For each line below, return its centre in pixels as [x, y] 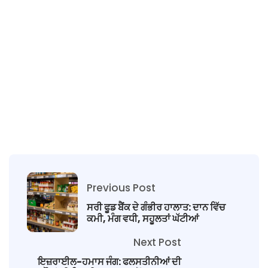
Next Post [157, 242]
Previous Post [121, 188]
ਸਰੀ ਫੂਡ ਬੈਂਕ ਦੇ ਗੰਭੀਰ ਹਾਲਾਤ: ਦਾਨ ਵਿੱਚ [156, 208]
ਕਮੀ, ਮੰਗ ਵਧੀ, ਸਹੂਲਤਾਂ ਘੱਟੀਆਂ [143, 219]
